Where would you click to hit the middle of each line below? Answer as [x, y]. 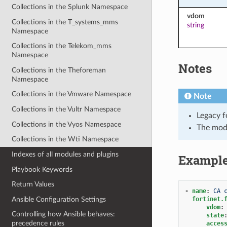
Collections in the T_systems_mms [65, 22]
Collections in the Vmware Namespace [72, 94]
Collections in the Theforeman [59, 70]
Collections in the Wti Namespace [65, 139]
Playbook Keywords [42, 169]
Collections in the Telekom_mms [62, 46]
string [195, 25]
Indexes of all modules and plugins [65, 154]
